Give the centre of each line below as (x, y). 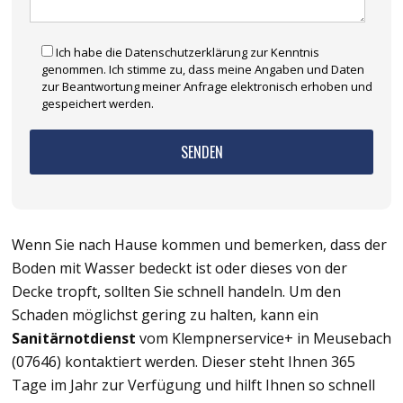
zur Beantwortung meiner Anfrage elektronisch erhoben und (207, 87)
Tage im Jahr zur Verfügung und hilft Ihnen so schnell (193, 385)
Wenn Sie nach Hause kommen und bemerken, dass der (199, 245)
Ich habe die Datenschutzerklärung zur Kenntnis (188, 53)
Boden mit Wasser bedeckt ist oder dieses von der (179, 269)
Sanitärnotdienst (74, 339)
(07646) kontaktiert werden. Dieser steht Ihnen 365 (184, 362)
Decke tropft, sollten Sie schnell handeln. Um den (176, 292)
